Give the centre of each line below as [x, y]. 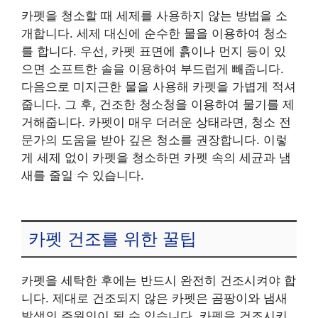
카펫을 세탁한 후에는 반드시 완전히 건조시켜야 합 [159, 280]
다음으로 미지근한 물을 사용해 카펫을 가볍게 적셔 [159, 87]
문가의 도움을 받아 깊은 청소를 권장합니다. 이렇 [154, 140]
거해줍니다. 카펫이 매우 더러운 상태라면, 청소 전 [156, 122]
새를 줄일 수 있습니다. [83, 176]
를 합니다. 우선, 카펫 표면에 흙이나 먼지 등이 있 [154, 51]
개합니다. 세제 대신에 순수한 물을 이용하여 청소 [154, 34]
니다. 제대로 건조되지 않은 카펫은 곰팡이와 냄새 [154, 298]
